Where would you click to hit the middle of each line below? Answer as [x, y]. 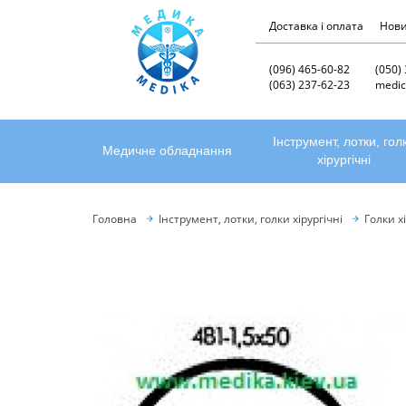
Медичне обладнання [167, 151]
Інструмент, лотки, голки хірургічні [251, 219]
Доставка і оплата [316, 26]
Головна [115, 219]
